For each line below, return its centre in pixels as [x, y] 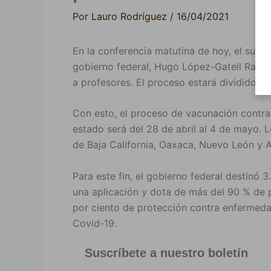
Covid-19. [95, 223]
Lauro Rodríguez [131, 16]
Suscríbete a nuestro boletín [166, 253]
